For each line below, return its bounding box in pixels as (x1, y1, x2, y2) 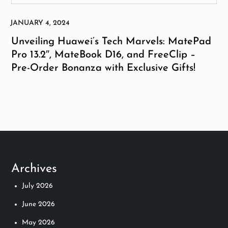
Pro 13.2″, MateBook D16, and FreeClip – (11, 49, 196, 60)
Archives (11, 162, 58, 175)
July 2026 (22, 182, 53, 190)
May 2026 (22, 218, 55, 226)
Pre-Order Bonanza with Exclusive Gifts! (11, 63, 196, 73)
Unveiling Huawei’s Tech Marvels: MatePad (11, 36, 212, 47)
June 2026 (22, 200, 55, 208)
